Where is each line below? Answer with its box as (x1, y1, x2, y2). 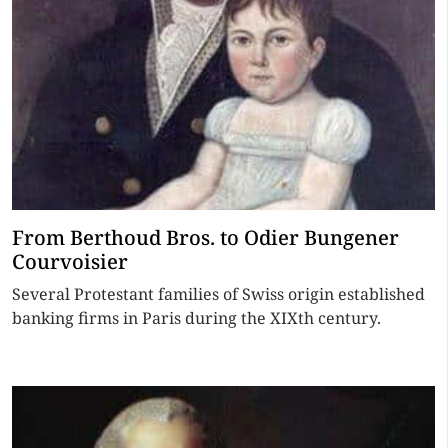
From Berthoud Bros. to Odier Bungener (12, 224, 399, 251)
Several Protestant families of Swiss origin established (12, 283, 425, 305)
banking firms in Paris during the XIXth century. (12, 307, 381, 329)
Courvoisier (12, 248, 128, 275)
